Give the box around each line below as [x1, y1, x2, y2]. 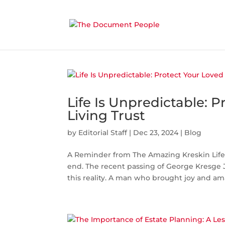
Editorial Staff [78, 128, 128, 137]
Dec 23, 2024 [133, 128, 179, 137]
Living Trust [67, 107, 146, 124]
